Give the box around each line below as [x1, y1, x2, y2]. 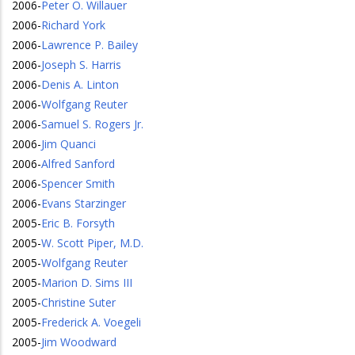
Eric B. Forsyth [41, 216, 115, 231]
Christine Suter [41, 295, 116, 310]
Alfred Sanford [41, 156, 115, 171]
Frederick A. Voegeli [41, 315, 141, 330]
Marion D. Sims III [41, 275, 132, 290]
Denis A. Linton [41, 77, 119, 92]
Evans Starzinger [41, 196, 126, 211]
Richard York [41, 17, 105, 32]
